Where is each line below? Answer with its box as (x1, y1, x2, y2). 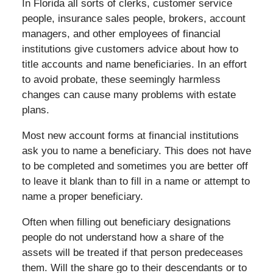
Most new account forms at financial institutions (21, 129, 239, 141)
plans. (21, 104, 49, 116)
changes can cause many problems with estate (21, 88, 236, 101)
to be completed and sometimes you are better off (21, 160, 248, 172)
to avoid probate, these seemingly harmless (21, 73, 221, 85)
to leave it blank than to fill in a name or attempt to (21, 175, 250, 187)
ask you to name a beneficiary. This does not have (21, 144, 251, 157)
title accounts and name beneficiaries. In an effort (21, 58, 247, 70)
